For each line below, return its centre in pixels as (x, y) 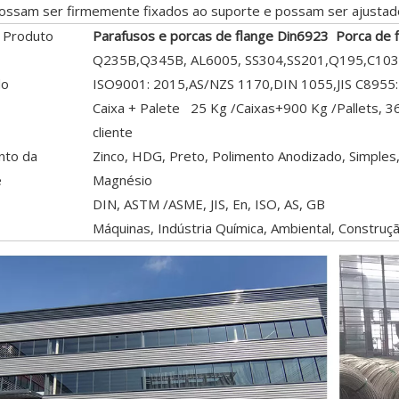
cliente (113, 132)
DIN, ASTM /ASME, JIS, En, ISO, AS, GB (209, 204)
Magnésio (122, 180)
